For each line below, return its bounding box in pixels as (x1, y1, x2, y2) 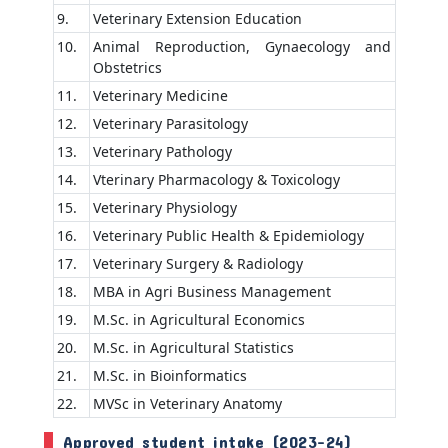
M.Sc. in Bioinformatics (93, 365, 247, 385)
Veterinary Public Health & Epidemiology (93, 225, 364, 245)
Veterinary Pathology (93, 141, 232, 161)
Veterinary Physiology (93, 197, 237, 217)
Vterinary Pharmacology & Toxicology (93, 169, 340, 189)
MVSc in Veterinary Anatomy (93, 393, 282, 413)
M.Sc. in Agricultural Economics (93, 309, 305, 329)
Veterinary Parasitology (93, 113, 248, 133)
